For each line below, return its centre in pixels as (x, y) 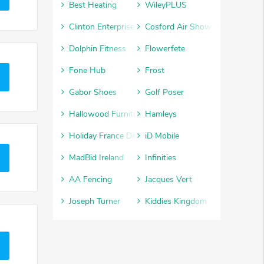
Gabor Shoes (93, 93)
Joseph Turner (95, 202)
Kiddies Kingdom (176, 202)
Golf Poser (164, 93)
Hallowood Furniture (107, 114)
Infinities (161, 158)
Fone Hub (87, 71)
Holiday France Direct (108, 136)
